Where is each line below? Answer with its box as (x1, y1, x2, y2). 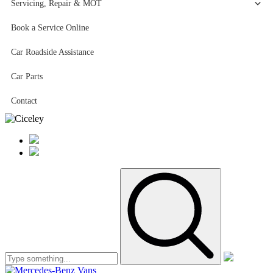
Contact (11, 96, 37, 105)
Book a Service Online (11, 23, 89, 32)
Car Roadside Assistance (11, 48, 94, 57)
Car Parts (11, 72, 43, 81)
